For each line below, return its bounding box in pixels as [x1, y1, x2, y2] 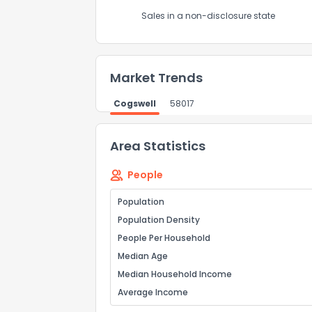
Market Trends [110, 69, 203, 86]
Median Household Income [118, 268, 232, 280]
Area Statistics [110, 137, 205, 155]
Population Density [118, 214, 200, 226]
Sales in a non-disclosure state [141, 10, 275, 22]
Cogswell [114, 97, 156, 109]
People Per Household [118, 232, 210, 244]
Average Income [118, 286, 188, 298]
